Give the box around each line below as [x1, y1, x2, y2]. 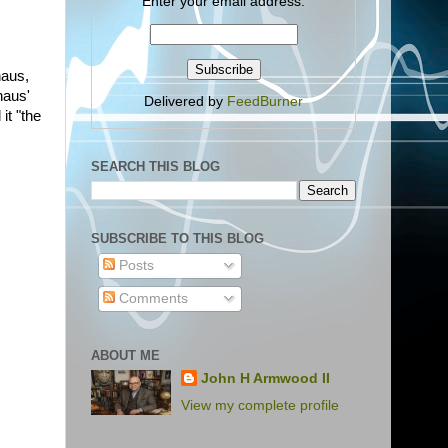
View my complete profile [181, 397, 340, 413]
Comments [114, 290, 188, 306]
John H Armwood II [201, 370, 331, 386]
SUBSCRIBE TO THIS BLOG [91, 231, 264, 246]
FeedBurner [227, 94, 303, 109]
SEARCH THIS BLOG [91, 158, 220, 174]
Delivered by [144, 94, 227, 109]
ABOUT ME [91, 348, 160, 364]
